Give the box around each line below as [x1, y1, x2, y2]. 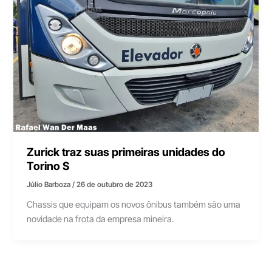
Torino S [27, 159, 70, 173]
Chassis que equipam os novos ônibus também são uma [27, 199, 241, 211]
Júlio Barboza [27, 180, 73, 189]
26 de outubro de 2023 [76, 180, 153, 189]
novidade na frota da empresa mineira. [27, 214, 174, 225]
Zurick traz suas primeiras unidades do [27, 145, 226, 159]
